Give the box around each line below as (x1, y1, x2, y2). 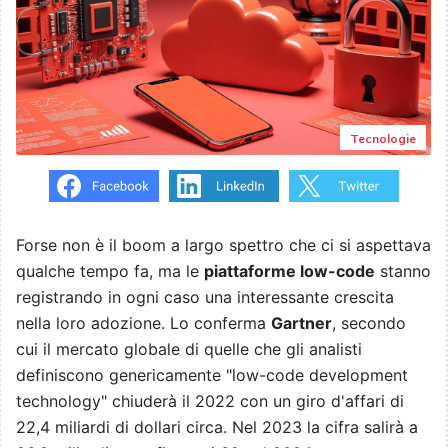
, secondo (332, 313, 406, 334)
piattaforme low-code (204, 261, 375, 282)
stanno (375, 261, 431, 282)
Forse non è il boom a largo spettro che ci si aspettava (16, 235, 431, 256)
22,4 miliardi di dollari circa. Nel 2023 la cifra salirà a (16, 417, 418, 438)
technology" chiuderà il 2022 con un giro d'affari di (16, 391, 404, 412)
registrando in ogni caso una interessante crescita (16, 287, 394, 308)
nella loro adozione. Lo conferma (16, 313, 271, 334)
